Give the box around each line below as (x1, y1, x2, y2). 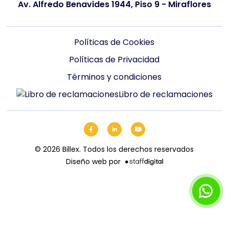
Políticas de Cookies (74, 36, 155, 48)
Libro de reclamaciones (118, 88, 213, 100)
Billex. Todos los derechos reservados (60, 144, 194, 154)
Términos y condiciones (67, 71, 162, 83)
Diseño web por (65, 156, 121, 167)
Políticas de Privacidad (69, 54, 160, 65)
